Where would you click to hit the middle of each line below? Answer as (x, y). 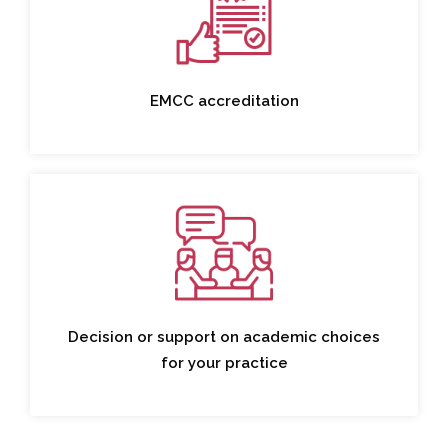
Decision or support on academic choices (224, 337)
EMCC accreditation (224, 100)
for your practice (224, 363)
